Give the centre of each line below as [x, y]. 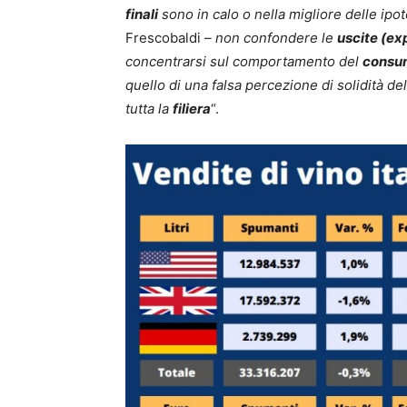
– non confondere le [269, 37]
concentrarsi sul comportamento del [244, 61]
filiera [192, 108]
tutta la [149, 108]
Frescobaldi [163, 37]
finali [142, 14]
